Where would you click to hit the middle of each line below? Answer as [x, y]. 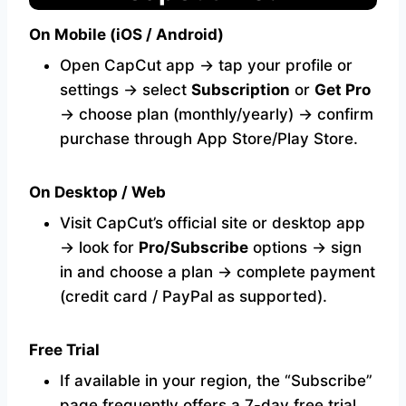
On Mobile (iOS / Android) [126, 35]
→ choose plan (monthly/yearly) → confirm [217, 115]
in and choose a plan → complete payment [217, 272]
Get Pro [343, 90]
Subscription [241, 90]
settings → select [126, 90]
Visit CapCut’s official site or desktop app [213, 223]
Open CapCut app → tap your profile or [206, 66]
